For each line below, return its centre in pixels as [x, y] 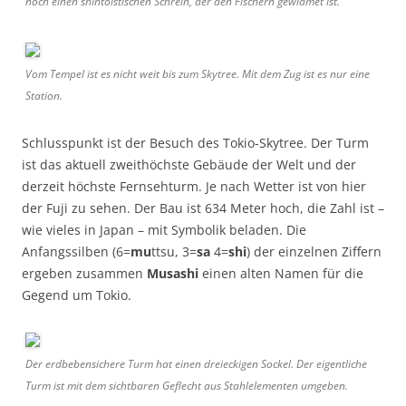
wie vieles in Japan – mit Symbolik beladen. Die [164, 229]
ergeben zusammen [84, 273]
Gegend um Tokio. [77, 295]
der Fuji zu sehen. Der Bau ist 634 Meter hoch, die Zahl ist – [203, 208]
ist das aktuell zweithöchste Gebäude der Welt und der [189, 164]
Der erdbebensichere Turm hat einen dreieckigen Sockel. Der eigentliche [196, 363]
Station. [44, 95]
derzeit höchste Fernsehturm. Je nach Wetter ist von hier [194, 186]
